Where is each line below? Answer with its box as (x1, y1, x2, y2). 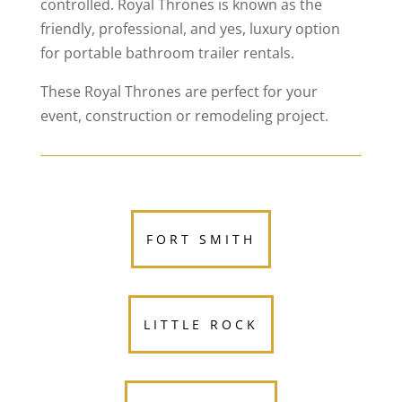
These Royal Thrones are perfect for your (39, 82, 318, 102)
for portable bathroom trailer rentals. (39, 43, 294, 64)
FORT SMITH (145, 231, 256, 249)
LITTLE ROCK (143, 316, 258, 334)
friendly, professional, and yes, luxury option (39, 19, 340, 39)
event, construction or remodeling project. (39, 106, 328, 127)
